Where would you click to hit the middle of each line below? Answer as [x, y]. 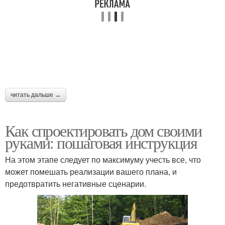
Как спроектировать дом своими [103, 130]
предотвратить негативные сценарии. [76, 183]
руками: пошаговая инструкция [101, 142]
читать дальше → [36, 95]
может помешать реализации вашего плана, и [91, 171]
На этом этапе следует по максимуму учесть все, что [103, 159]
